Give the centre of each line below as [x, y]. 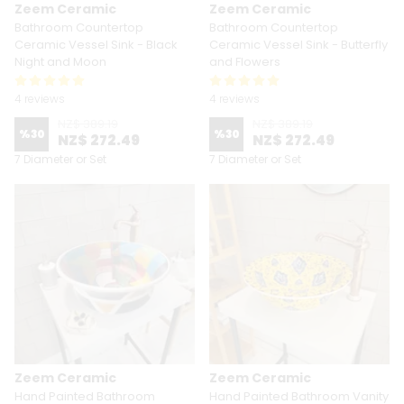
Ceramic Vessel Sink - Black [96, 45]
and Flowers [245, 62]
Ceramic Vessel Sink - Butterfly [298, 45]
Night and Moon [60, 62]
